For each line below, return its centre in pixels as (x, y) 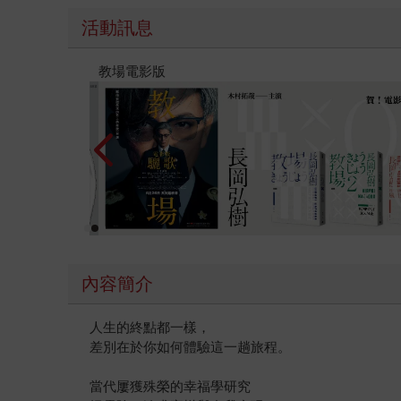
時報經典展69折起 (152, 71)
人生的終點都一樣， (150, 327)
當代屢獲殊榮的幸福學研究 (171, 386)
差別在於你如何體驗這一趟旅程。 (191, 346)
